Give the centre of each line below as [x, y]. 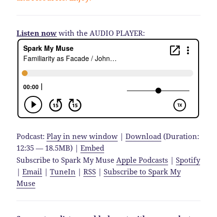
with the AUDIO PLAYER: [101, 33]
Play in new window [82, 136]
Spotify [188, 160]
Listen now [37, 33]
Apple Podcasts [142, 160]
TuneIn [63, 171]
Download [144, 136]
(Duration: [180, 136]
